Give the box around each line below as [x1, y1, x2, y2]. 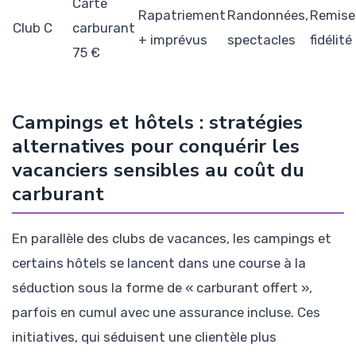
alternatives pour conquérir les [12, 132, 300, 160]
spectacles [227, 31, 296, 48]
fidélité [310, 31, 352, 48]
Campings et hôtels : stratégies [12, 108, 303, 136]
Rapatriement [138, 6, 226, 23]
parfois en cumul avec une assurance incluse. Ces [12, 304, 320, 320]
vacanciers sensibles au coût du [12, 156, 304, 184]
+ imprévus [138, 31, 207, 48]
